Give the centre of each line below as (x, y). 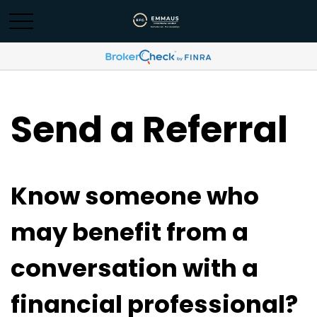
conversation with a (134, 268)
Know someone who (135, 196)
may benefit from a (129, 232)
